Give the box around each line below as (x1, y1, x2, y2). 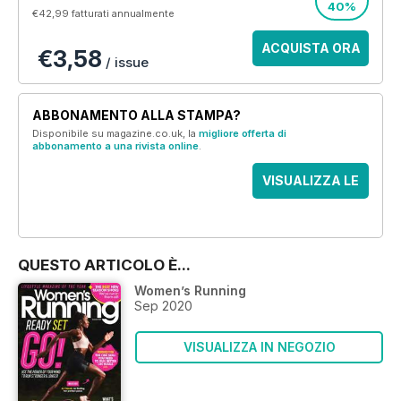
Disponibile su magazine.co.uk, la (32, 126, 199, 140)
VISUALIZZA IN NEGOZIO (183, 338, 336, 354)
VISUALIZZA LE (262, 172, 359, 188)
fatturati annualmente (72, 6, 175, 20)
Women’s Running (134, 282, 246, 298)
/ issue (102, 53, 149, 71)
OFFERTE (281, 208, 340, 224)
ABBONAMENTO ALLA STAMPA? (32, 107, 241, 123)
